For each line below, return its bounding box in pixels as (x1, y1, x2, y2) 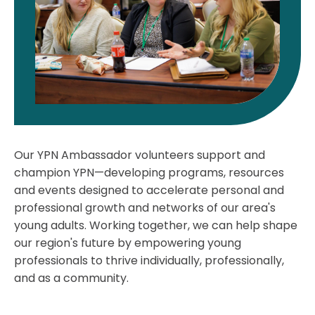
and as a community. (14, 269, 129, 286)
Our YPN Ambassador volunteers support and (14, 146, 265, 163)
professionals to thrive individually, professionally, (14, 252, 284, 269)
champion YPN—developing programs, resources (14, 164, 284, 181)
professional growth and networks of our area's (14, 199, 276, 216)
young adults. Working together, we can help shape (14, 217, 297, 233)
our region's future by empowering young (14, 234, 241, 251)
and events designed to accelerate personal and (14, 181, 284, 198)
